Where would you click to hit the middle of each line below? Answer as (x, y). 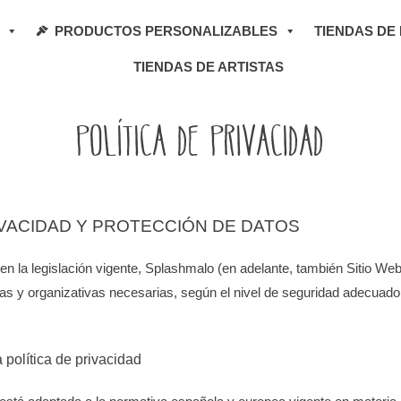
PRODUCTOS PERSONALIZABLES (166, 31)
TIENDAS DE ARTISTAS (208, 67)
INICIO (140, 78)
